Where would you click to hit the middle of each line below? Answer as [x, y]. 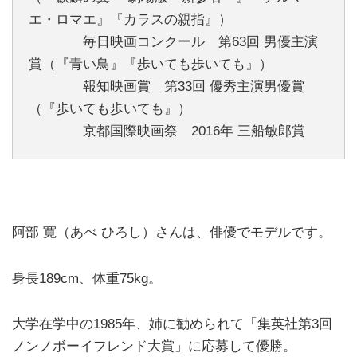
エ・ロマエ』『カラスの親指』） [130, 20]
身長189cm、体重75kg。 [87, 278]
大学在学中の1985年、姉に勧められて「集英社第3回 [172, 324]
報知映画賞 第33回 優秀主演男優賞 [167, 87]
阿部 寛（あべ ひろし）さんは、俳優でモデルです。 [172, 232]
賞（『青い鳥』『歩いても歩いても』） [151, 65]
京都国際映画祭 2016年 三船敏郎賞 [167, 131]
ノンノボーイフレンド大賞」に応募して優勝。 [154, 347]
